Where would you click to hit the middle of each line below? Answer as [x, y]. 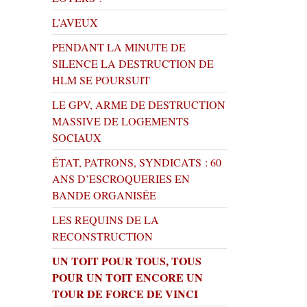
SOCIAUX [77, 137]
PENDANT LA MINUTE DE [119, 47]
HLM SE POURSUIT [101, 80]
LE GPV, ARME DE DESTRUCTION [139, 105]
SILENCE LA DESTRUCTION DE [133, 63]
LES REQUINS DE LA [106, 220]
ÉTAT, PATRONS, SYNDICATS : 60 [137, 162]
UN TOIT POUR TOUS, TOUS [127, 261]
